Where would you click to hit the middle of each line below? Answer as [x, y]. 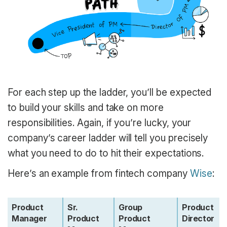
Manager [29, 218]
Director [198, 218]
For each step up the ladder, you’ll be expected [110, 93]
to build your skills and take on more [86, 108]
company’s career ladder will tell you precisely [108, 138]
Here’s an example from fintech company [99, 173]
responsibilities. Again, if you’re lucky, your [100, 123]
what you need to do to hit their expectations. [106, 154]
